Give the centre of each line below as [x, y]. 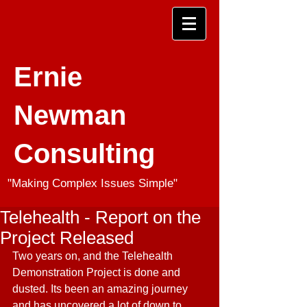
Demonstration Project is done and [98, 272]
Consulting [84, 153]
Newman [70, 115]
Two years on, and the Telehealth [94, 256]
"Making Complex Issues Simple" [93, 183]
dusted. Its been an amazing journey [101, 289]
